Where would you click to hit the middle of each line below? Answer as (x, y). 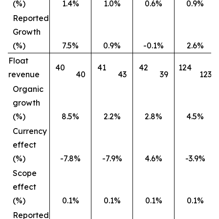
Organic (28, 89)
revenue (24, 74)
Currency (30, 131)
